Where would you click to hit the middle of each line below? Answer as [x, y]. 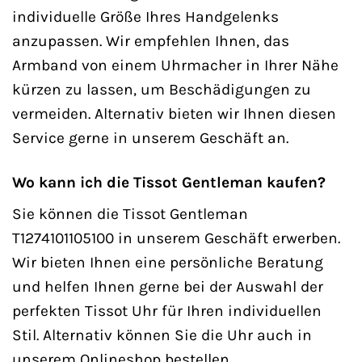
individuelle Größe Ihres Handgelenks [145, 16]
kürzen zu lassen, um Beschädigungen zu [162, 89]
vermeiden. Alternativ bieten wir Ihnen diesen [174, 113]
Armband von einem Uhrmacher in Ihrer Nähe [175, 65]
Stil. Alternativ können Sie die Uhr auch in [162, 335]
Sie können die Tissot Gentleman [130, 214]
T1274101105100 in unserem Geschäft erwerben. [176, 238]
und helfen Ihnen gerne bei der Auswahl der [168, 287]
